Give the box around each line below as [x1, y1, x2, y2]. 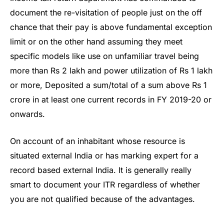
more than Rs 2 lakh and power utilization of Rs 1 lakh [10, 65, 212, 75]
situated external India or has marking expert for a [10, 150, 198, 160]
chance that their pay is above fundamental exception [10, 21, 212, 32]
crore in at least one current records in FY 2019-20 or [10, 94, 211, 104]
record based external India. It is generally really [10, 164, 191, 175]
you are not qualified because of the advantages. [10, 193, 195, 204]
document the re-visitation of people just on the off [10, 7, 202, 17]
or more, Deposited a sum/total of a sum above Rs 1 [10, 79, 207, 90]
